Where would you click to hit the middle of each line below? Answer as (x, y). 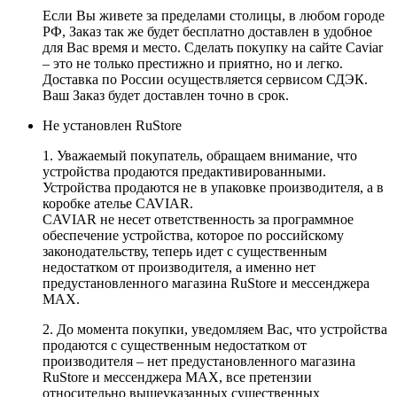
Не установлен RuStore (112, 126)
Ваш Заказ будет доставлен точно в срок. (166, 96)
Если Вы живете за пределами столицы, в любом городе (214, 16)
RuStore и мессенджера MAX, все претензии (177, 378)
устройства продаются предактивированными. (184, 172)
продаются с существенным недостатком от (175, 346)
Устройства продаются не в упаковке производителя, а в (213, 188)
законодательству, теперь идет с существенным (185, 252)
